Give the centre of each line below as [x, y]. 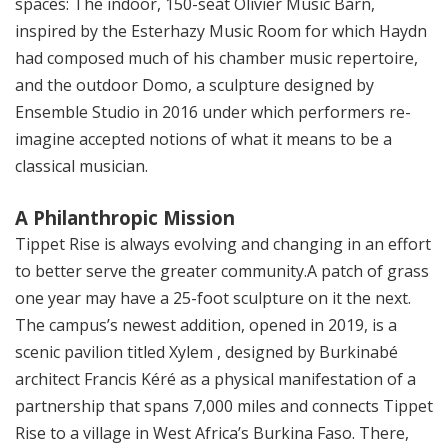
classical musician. [81, 166]
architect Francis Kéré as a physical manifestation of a [215, 379]
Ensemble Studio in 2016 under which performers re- [213, 112]
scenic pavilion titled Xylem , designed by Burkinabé [206, 352]
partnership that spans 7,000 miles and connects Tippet [224, 406]
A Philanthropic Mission [125, 218]
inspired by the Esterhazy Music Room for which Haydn [221, 31]
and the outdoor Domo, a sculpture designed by [194, 85]
